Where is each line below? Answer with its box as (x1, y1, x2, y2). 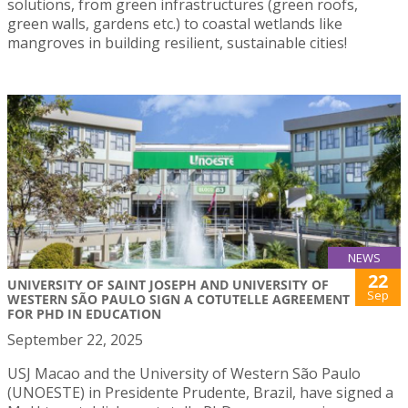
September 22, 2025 (7, 329, 143, 350)
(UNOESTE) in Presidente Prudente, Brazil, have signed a (7, 382, 393, 403)
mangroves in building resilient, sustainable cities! (7, 33, 347, 54)
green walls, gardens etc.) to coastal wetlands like (7, 14, 342, 35)
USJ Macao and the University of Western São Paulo (7, 362, 361, 383)
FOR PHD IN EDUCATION (7, 304, 161, 322)
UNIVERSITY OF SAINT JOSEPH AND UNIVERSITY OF (7, 275, 329, 293)
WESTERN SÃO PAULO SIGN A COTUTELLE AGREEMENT (7, 290, 350, 308)
